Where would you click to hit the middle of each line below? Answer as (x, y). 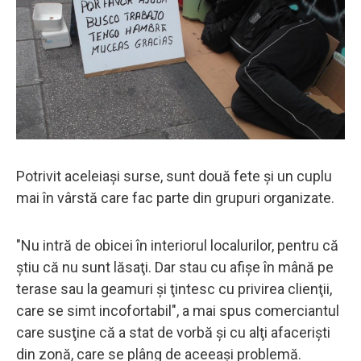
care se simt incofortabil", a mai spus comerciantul (178, 310)
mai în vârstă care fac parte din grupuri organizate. (175, 197)
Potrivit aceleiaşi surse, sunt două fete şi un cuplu (174, 176)
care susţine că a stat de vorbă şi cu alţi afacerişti (173, 332)
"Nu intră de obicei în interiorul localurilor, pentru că (177, 245)
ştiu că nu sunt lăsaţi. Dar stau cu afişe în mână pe (175, 267)
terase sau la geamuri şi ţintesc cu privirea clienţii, (174, 288)
